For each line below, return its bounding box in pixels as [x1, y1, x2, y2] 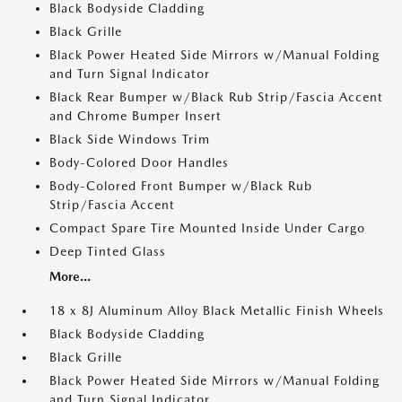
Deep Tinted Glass [49, 244, 166, 258]
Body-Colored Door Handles [49, 155, 229, 170]
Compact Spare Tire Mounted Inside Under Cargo [49, 221, 365, 235]
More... [49, 269, 91, 284]
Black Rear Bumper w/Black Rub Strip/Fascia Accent [49, 90, 383, 104]
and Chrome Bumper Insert [49, 109, 222, 123]
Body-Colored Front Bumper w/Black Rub [49, 179, 312, 193]
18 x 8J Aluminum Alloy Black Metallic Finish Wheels [49, 303, 384, 318]
